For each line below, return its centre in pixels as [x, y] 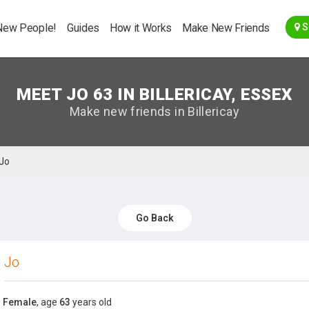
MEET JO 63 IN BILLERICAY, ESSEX [154, 94]
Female [20, 302]
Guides [83, 28]
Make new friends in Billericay [154, 111]
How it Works [141, 28]
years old [91, 302]
